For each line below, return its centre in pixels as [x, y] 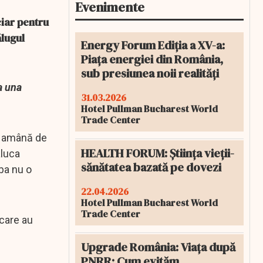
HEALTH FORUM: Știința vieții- [158, 153]
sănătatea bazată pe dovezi [151, 167]
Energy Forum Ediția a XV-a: [153, 45]
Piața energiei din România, [152, 59]
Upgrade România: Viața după [158, 247]
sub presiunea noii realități [150, 73]
